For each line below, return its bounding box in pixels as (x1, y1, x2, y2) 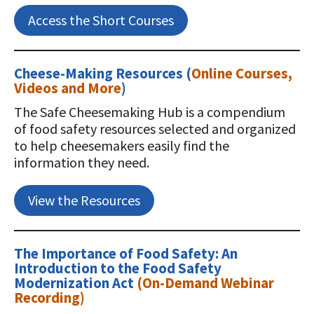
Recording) (14, 288, 85, 307)
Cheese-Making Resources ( (14, 64, 191, 83)
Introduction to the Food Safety (14, 259, 221, 278)
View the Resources (28, 191, 140, 209)
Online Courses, (191, 64, 292, 83)
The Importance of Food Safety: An (14, 244, 238, 263)
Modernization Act (14, 273, 134, 292)
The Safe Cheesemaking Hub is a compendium (14, 103, 285, 121)
